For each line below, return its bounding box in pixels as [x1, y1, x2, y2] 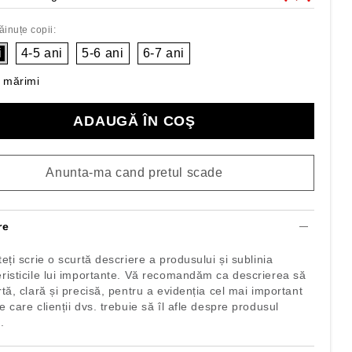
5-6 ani [82, 46, 124, 60]
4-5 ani [20, 46, 64, 60]
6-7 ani [142, 46, 185, 60]
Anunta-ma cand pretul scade [46, 166, 223, 179]
